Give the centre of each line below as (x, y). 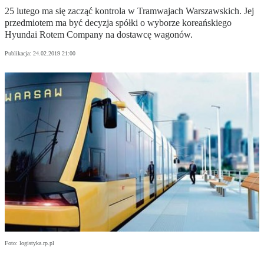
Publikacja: (19, 54)
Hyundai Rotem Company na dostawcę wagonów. (99, 35)
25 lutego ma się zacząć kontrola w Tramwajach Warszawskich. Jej (129, 11)
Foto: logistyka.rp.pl (29, 243)
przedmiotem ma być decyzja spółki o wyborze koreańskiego (118, 23)
